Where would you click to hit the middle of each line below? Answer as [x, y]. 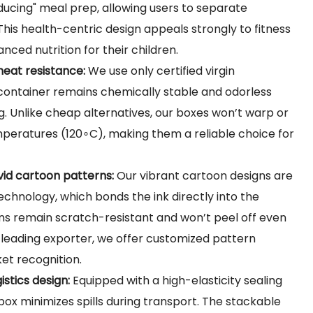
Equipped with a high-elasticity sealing [176, 280]
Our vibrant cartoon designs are [203, 175]
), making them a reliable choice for [196, 133]
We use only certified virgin [160, 71]
